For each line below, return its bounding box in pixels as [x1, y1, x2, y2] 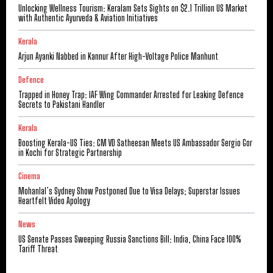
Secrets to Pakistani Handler [18, 99, 105, 110]
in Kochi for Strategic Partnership [18, 147, 122, 158]
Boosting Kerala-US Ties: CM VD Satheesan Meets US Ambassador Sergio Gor [18, 137, 252, 148]
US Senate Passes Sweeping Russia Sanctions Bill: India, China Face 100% [18, 233, 241, 244]
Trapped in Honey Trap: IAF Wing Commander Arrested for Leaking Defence [18, 89, 244, 100]
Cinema [18, 171, 40, 181]
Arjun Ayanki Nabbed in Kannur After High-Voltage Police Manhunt [18, 51, 218, 62]
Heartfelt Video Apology [18, 195, 90, 206]
